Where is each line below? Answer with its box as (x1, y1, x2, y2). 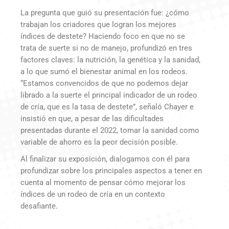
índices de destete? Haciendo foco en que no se (20, 32, 185, 41)
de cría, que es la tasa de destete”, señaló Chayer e (20, 102, 194, 112)
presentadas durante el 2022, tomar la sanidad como (20, 126, 199, 135)
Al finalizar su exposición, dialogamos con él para (20, 154, 190, 164)
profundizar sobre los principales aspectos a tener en (20, 166, 202, 176)
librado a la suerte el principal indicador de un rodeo (20, 90, 197, 100)
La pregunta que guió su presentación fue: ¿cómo (20, 8, 189, 18)
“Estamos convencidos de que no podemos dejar (20, 79, 188, 88)
